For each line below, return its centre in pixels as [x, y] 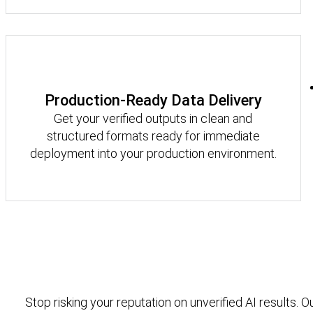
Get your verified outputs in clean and [153, 118]
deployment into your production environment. [153, 153]
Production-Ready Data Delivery [153, 100]
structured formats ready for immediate [153, 136]
